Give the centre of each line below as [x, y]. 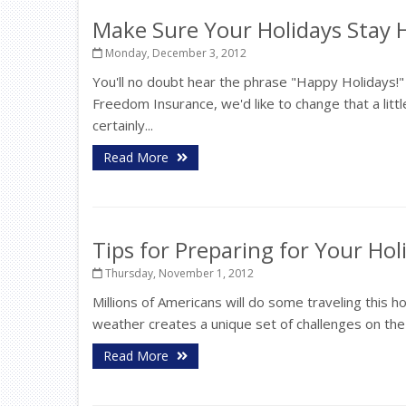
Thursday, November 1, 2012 [178, 273]
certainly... [123, 125]
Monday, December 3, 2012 [174, 53]
